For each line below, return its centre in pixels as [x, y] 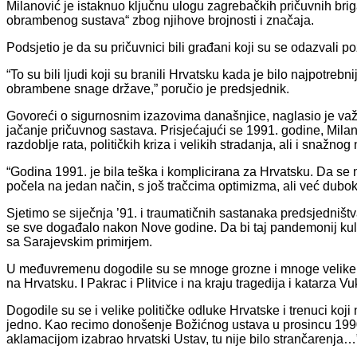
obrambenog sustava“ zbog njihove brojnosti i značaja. [160, 20]
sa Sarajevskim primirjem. [79, 241]
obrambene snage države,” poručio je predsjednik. [148, 88]
